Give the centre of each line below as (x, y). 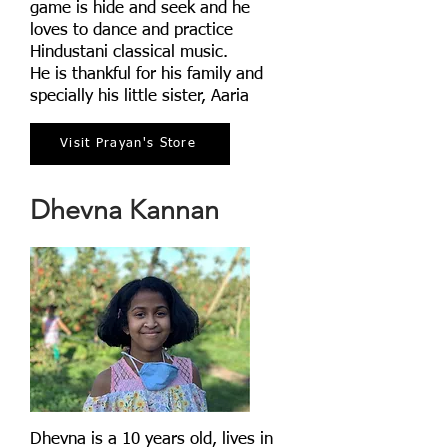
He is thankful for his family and (146, 75)
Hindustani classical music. (129, 53)
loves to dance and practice (131, 31)
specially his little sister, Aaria (139, 97)
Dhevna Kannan (124, 210)
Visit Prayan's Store (128, 144)
